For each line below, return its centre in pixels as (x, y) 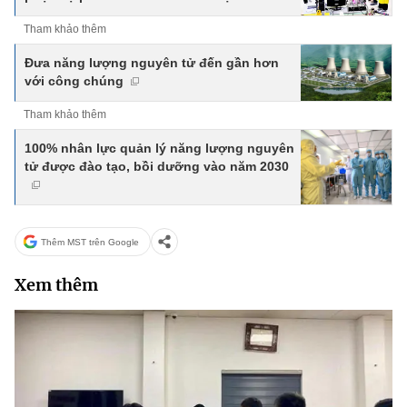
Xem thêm (56, 285)
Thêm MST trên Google (90, 242)
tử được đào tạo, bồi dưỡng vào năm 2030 (157, 167)
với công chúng (74, 81)
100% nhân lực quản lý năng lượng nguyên (159, 149)
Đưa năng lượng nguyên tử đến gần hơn (152, 63)
